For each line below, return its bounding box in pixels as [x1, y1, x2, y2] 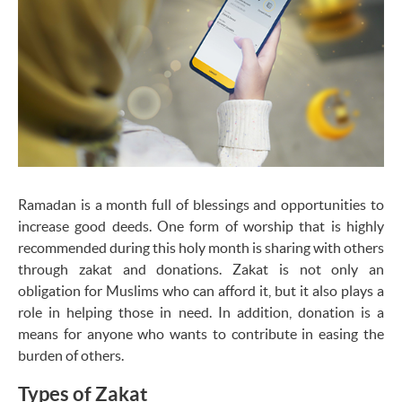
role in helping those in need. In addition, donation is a [18, 303, 384, 320]
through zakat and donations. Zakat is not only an [18, 260, 384, 277]
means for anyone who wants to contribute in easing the [18, 325, 384, 342]
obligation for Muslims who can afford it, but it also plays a [18, 282, 384, 299]
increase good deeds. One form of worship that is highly [18, 217, 384, 234]
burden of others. [18, 346, 124, 363]
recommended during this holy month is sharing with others [18, 239, 384, 256]
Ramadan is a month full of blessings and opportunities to [18, 196, 384, 213]
